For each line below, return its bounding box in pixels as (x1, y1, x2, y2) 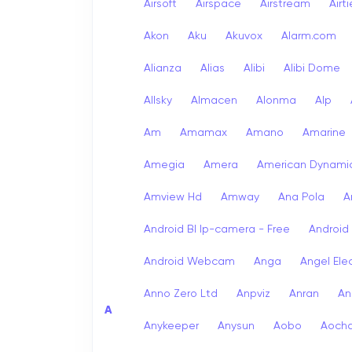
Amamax (180, 126, 227, 138)
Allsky (144, 94, 172, 106)
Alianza (144, 62, 181, 74)
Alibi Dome (284, 62, 340, 74)
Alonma (256, 94, 296, 106)
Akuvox (225, 30, 262, 42)
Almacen (191, 94, 237, 106)
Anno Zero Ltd (144, 288, 218, 299)
